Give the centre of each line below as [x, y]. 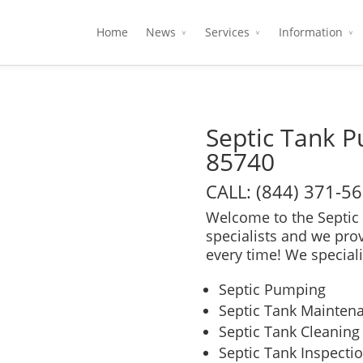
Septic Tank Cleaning [289, 331]
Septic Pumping [272, 289]
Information [311, 32]
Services [227, 32]
